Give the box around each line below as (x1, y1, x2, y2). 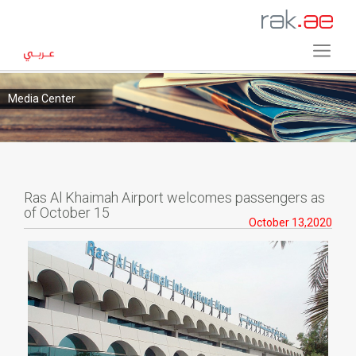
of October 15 (24, 204, 110, 222)
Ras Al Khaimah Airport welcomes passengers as (24, 189, 325, 207)
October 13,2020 (249, 216, 332, 230)
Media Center (8, 92, 75, 105)
